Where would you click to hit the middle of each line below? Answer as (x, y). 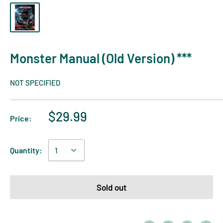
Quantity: (26, 150)
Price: (21, 118)
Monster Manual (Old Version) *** (101, 58)
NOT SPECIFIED (35, 82)
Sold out (111, 187)
